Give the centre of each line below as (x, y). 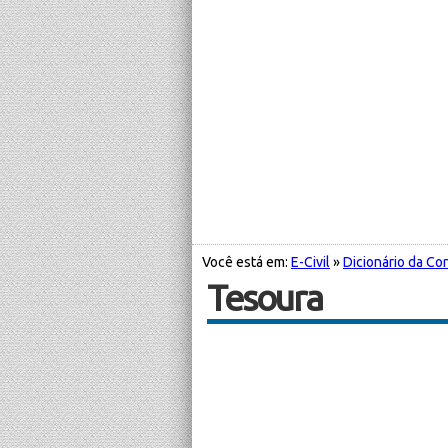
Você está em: (246, 261)
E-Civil (310, 261)
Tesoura (264, 297)
